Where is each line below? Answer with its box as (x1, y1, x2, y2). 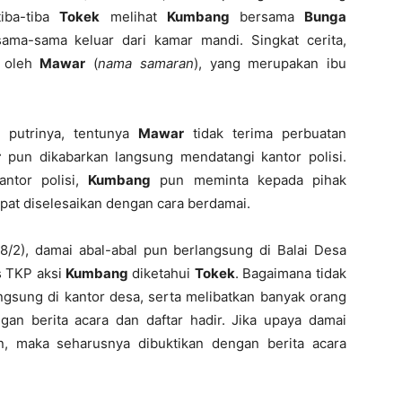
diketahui (132, 265, 195, 282)
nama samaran (98, 55, 194, 72)
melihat (100, 8, 168, 25)
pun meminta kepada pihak (151, 171, 347, 188)
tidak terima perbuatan (184, 125, 346, 142)
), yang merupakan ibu (193, 55, 347, 72)
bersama (239, 8, 305, 25)
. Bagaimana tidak (234, 265, 347, 282)
